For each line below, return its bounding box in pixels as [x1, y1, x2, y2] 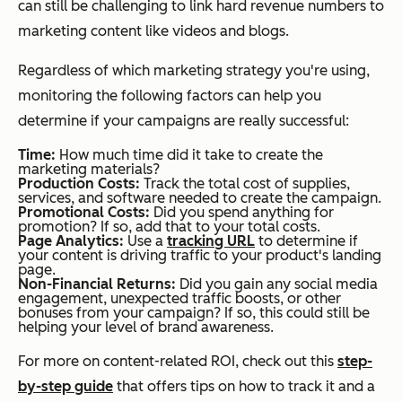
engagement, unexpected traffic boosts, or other [18, 289, 341, 307]
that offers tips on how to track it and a [113, 377, 375, 395]
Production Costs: [18, 174, 144, 192]
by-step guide [18, 377, 113, 395]
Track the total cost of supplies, [144, 174, 350, 192]
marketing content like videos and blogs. [18, 22, 293, 39]
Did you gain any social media [176, 275, 378, 293]
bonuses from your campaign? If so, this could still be [18, 303, 370, 321]
